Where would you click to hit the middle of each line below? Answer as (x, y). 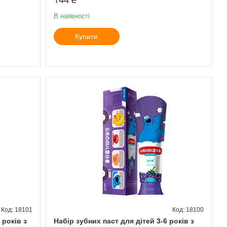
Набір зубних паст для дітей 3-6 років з (124, 221)
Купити (87, 36)
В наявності (71, 16)
